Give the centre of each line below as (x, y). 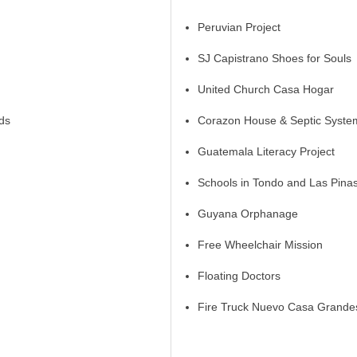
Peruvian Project (239, 27)
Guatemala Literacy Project (266, 151)
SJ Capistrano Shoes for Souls (275, 58)
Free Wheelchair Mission (260, 244)
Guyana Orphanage (248, 213)
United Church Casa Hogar (266, 89)
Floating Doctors (239, 275)
